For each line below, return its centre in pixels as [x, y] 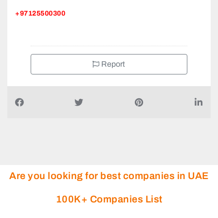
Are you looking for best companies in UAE [109, 176]
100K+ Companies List [109, 199]
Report [112, 64]
